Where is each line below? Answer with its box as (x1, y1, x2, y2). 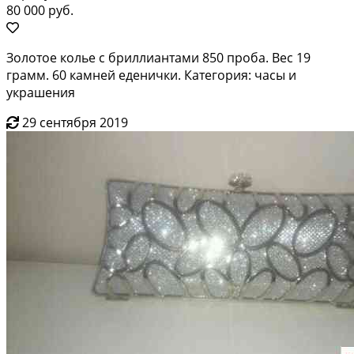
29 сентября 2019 (22, 113, 128, 131)
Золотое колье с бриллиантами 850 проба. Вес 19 (6, 48, 311, 66)
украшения (6, 83, 75, 101)
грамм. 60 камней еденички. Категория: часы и (6, 66, 296, 84)
